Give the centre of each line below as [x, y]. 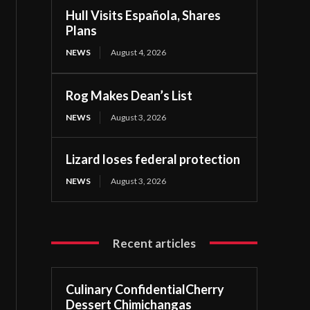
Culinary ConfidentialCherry [145, 289]
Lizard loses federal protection [153, 159]
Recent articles [155, 243]
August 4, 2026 [139, 52]
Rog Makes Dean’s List [129, 95]
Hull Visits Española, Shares [144, 15]
